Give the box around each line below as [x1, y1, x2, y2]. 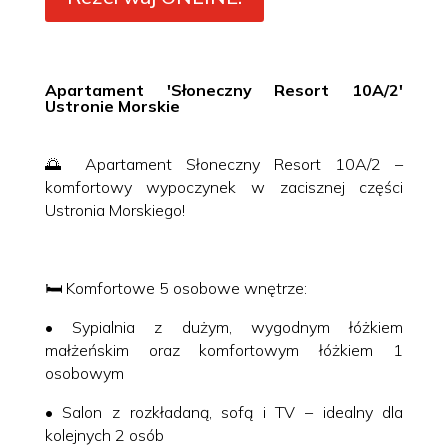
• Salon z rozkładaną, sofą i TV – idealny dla [44, 401, 404, 422]
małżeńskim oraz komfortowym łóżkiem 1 [44, 339, 404, 360]
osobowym [44, 362, 124, 383]
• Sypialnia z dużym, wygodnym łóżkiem [44, 316, 404, 337]
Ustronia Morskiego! [44, 199, 185, 220]
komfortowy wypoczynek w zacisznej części [44, 176, 404, 197]
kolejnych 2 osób [44, 424, 164, 445]
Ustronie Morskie [44, 95, 180, 116]
